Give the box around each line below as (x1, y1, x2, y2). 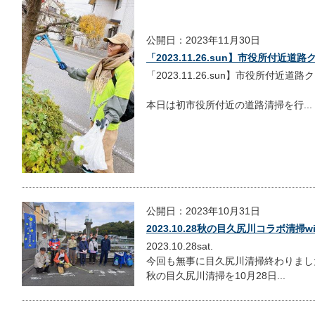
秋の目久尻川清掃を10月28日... (146, 270, 285, 282)
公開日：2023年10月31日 (146, 205, 260, 217)
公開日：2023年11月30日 (146, 34, 260, 46)
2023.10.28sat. (146, 240, 213, 252)
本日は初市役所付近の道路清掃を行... (146, 99, 312, 111)
